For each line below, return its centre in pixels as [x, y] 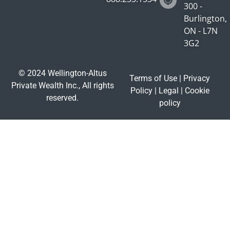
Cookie [197, 91]
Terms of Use [154, 79]
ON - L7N [200, 31]
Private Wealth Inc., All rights [62, 86]
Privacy [196, 79]
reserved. [63, 98]
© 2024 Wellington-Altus [62, 73]
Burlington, [205, 19]
